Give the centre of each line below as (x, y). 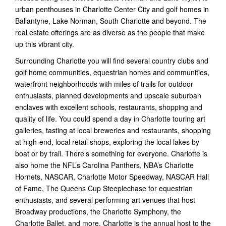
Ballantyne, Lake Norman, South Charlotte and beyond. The (111, 20)
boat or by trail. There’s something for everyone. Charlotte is (111, 153)
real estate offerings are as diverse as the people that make (110, 32)
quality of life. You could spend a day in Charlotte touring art (110, 118)
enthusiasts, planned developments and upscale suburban (108, 95)
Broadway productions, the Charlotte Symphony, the (98, 211)
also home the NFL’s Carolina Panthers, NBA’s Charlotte (104, 165)
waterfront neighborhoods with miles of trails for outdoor (104, 83)
